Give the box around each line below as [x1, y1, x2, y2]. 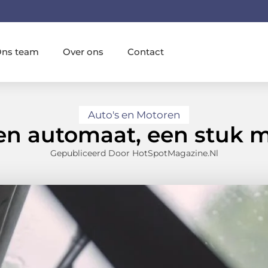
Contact [127, 45, 165, 57]
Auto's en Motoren [88, 109, 180, 121]
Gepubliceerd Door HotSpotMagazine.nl [50, 148, 218, 159]
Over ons [63, 45, 104, 57]
